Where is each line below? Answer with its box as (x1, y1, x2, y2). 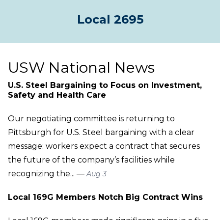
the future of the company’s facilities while (8, 155, 175, 165)
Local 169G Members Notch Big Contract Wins (8, 192, 203, 202)
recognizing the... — (8, 168, 86, 178)
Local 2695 (77, 12, 143, 27)
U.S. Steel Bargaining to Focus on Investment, (8, 80, 202, 90)
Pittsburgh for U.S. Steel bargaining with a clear (8, 127, 194, 137)
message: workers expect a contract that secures (8, 141, 200, 151)
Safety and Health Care (8, 90, 106, 100)
